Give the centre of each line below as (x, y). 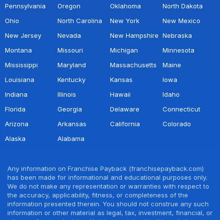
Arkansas (72, 124)
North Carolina (80, 20)
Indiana (16, 94)
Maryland (72, 65)
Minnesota (179, 50)
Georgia (70, 109)
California (125, 124)
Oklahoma (125, 6)
